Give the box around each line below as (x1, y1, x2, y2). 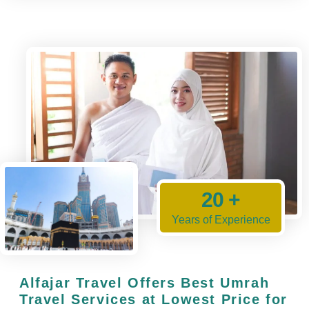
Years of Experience (171, 213, 270, 226)
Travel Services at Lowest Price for (19, 291, 288, 307)
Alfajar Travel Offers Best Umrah (19, 275, 270, 290)
